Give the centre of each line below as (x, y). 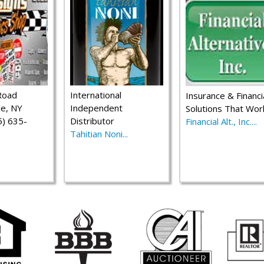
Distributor (92, 121)
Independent (96, 108)
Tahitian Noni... (99, 134)
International (96, 95)
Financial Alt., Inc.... (221, 121)
